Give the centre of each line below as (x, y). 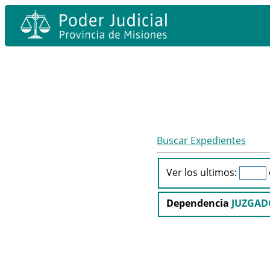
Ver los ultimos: (202, 172)
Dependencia (199, 203)
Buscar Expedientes (202, 141)
